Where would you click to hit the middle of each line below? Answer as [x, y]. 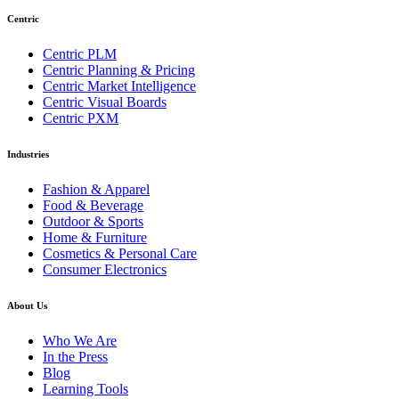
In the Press [75, 356]
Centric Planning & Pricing [119, 69]
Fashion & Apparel [96, 189]
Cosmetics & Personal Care [120, 253]
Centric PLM [80, 53]
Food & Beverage [93, 205]
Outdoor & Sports [93, 221]
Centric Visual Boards [105, 102]
